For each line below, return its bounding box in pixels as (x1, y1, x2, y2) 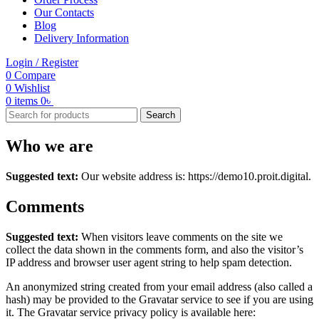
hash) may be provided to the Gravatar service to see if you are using (6, 293, 313, 305)
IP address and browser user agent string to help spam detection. (6, 256, 292, 268)
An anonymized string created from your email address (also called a (6, 280, 313, 293)
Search (146, 110, 175, 120)
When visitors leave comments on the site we (81, 230, 283, 243)
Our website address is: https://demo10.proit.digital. (81, 169, 311, 182)
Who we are (6, 136, 93, 155)
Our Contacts (34, 6, 94, 19)
